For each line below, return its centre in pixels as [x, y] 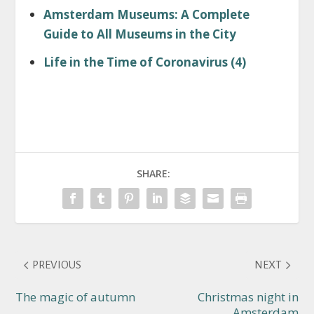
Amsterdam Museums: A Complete [146, 15]
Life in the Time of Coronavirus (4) [144, 62]
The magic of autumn [76, 297]
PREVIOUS [57, 265]
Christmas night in [248, 297]
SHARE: [153, 174]
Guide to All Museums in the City [139, 34]
